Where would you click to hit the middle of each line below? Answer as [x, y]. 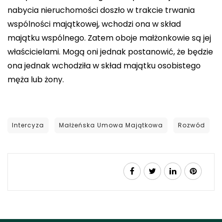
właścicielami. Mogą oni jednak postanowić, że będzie [110, 52]
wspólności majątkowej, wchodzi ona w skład [94, 24]
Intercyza [28, 125]
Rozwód [192, 125]
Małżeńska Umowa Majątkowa [111, 125]
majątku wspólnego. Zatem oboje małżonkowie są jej [109, 38]
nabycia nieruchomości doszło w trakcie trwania [101, 10]
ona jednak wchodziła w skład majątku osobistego [104, 65]
